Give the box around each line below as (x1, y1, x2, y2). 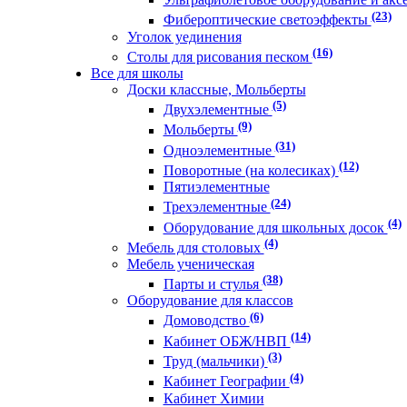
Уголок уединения (126, 28, 242, 45)
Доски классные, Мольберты (126, 81, 306, 97)
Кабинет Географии (163, 373, 290, 390)
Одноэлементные (163, 142, 275, 158)
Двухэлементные (163, 102, 273, 118)
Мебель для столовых (126, 240, 264, 256)
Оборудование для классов (126, 293, 293, 309)
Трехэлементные (163, 199, 271, 215)
